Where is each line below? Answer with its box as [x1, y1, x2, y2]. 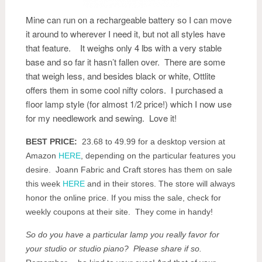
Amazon [26, 151, 58, 160]
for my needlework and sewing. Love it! [26, 112, 177, 124]
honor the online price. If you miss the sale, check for [26, 193, 221, 202]
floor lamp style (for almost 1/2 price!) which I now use [26, 98, 232, 110]
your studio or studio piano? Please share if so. [26, 244, 204, 253]
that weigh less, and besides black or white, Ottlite [26, 70, 215, 82]
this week [26, 179, 63, 188]
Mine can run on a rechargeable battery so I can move [26, 13, 232, 26]
